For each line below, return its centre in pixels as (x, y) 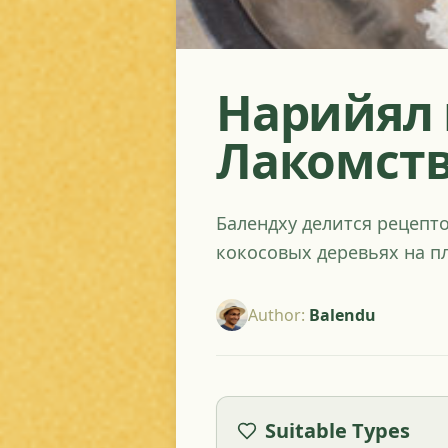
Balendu (342, 315)
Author (274, 315)
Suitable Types (337, 430)
